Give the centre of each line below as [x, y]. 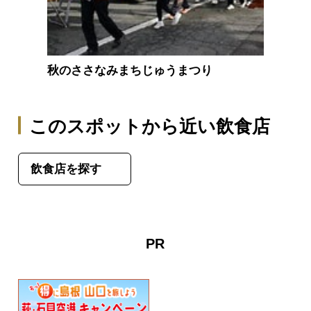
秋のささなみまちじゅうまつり [130, 71]
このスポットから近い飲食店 [150, 127]
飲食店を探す [66, 169]
